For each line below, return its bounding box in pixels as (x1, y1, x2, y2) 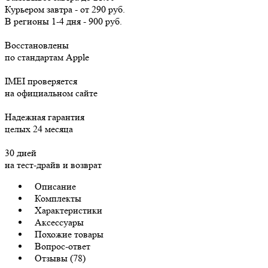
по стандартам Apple (5, 51, 89, 63)
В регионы (5, 15, 49, 27)
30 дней (5, 147, 36, 159)
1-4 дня (51, 15, 81, 27)
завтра (47, 3, 72, 15)
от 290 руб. (80, 3, 125, 15)
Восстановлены (5, 39, 69, 51)
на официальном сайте (5, 87, 98, 99)
